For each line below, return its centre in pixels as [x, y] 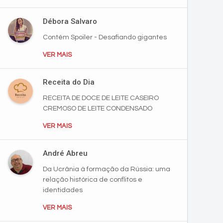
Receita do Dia [69, 82]
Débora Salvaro [70, 21]
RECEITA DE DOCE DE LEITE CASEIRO [101, 98]
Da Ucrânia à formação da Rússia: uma [107, 169]
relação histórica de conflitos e [93, 180]
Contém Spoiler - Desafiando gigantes [105, 37]
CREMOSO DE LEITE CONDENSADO [98, 109]
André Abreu [65, 153]
